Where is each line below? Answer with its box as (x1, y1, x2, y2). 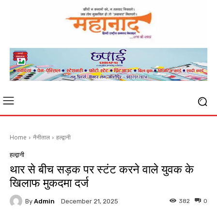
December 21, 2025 (61, 198, 118, 205)
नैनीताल (33, 133, 50, 142)
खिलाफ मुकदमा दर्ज (10, 176, 89, 190)
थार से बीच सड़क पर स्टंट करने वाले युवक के (10, 163, 194, 177)
